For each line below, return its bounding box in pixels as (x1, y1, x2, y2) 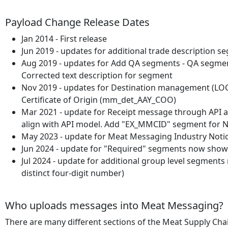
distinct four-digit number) (21, 167, 124, 179)
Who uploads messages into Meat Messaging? (5, 198, 223, 212)
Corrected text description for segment (21, 70, 173, 81)
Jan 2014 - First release (21, 33, 107, 44)
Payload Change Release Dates (5, 15, 150, 29)
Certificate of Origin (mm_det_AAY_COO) (21, 94, 176, 105)
